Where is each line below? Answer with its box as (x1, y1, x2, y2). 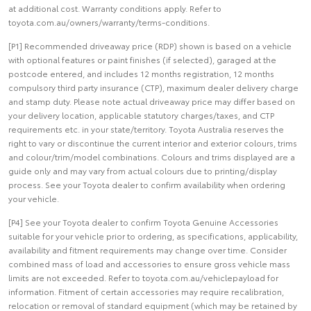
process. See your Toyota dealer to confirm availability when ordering (8, 178, 285, 190)
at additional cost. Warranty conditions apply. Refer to (8, 1, 221, 14)
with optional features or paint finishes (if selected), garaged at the (8, 53, 276, 65)
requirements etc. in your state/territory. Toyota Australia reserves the (8, 122, 284, 135)
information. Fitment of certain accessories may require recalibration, (8, 285, 284, 297)
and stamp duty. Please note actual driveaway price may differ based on (8, 94, 295, 107)
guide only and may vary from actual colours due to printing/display (8, 164, 277, 176)
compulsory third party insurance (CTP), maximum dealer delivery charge (8, 81, 299, 93)
